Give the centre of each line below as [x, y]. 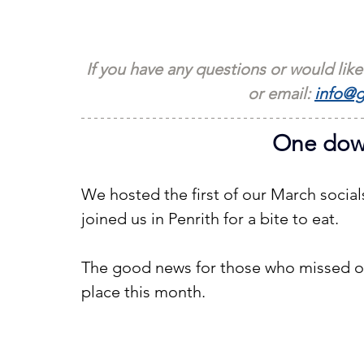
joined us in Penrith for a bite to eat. [210, 218]
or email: [281, 93]
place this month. [143, 291]
